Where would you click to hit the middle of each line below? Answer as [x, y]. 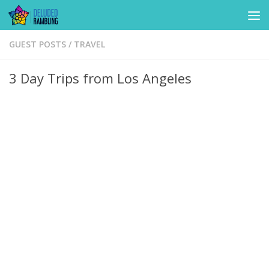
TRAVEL [89, 44]
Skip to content [53, 18]
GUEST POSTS [38, 44]
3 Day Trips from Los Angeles [100, 78]
